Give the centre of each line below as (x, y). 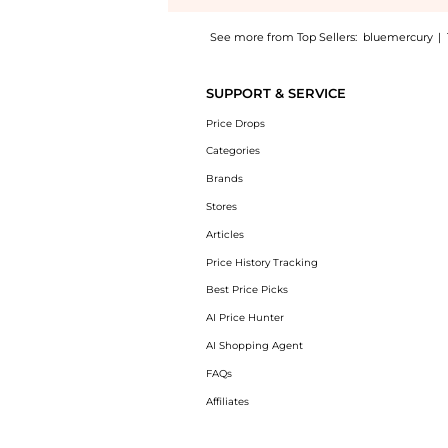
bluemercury (397, 36)
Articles (224, 234)
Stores (221, 206)
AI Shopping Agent (254, 345)
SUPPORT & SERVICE (275, 93)
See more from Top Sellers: (283, 36)
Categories (232, 151)
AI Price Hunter (244, 318)
